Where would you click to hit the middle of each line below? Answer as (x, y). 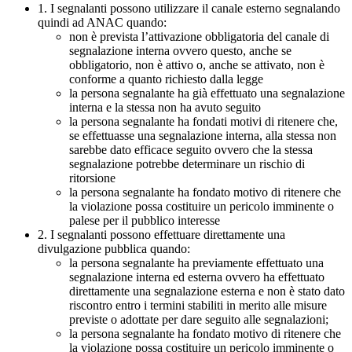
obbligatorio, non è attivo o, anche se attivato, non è (197, 65)
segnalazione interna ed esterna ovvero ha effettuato (197, 277)
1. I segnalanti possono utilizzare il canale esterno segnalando (189, 9)
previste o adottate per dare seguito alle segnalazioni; (199, 320)
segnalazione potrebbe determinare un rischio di (187, 164)
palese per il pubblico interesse (145, 221)
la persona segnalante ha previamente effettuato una (196, 263)
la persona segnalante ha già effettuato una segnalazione (207, 93)
